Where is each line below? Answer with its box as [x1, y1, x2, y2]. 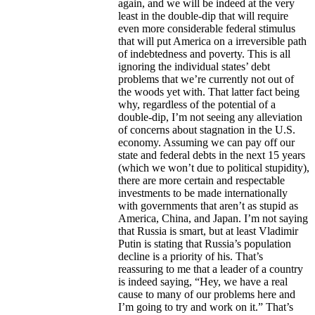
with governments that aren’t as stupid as [118, 200, 298, 212]
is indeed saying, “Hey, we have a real [118, 276, 288, 288]
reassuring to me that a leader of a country [118, 263, 303, 276]
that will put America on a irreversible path [118, 35, 307, 48]
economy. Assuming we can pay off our [118, 136, 295, 149]
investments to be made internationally [118, 187, 288, 200]
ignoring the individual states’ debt [118, 60, 270, 73]
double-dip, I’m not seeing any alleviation [118, 111, 302, 124]
